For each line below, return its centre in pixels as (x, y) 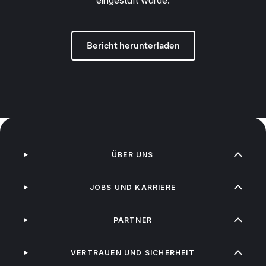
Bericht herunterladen (133, 46)
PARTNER (133, 220)
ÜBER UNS (133, 155)
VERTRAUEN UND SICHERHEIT (132, 253)
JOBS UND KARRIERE (133, 188)
